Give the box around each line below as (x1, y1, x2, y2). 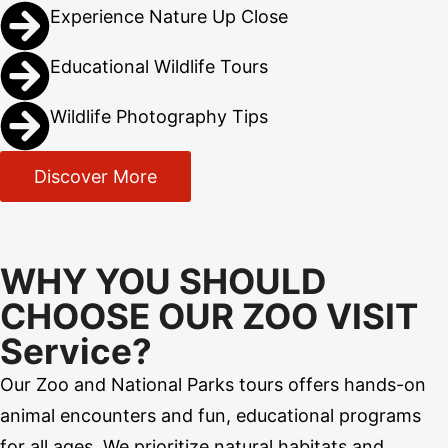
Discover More (34, 166, 157, 188)
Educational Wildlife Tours (50, 56, 268, 78)
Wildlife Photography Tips (50, 106, 268, 128)
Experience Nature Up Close (50, 6, 288, 28)
